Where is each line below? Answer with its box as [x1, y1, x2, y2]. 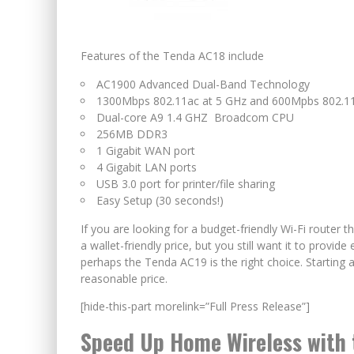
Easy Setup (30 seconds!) [96, 193, 224, 208]
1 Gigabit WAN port [96, 143, 195, 158]
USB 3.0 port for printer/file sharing [96, 176, 275, 191]
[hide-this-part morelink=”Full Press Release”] [81, 299, 310, 314]
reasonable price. [81, 271, 168, 286]
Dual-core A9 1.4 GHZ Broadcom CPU [96, 110, 294, 125]
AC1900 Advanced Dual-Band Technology [96, 77, 310, 92]
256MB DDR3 [96, 126, 168, 141]
